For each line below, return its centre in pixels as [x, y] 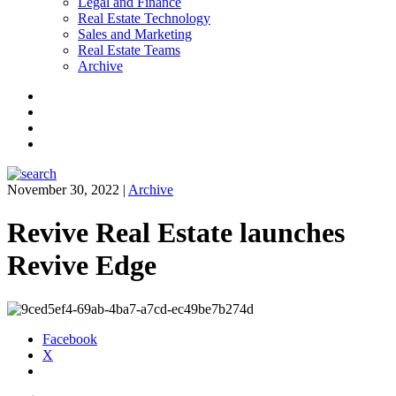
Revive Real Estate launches [176, 233]
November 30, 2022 [63, 190]
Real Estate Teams [129, 50]
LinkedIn [67, 143]
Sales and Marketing [135, 34]
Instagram [69, 111]
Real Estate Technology [144, 18]
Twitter [61, 127]
